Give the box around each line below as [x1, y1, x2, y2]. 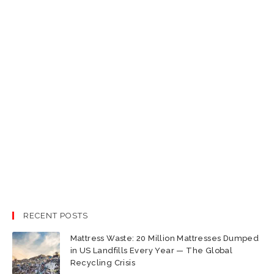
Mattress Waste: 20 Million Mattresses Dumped [70, 233, 259, 243]
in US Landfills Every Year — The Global [70, 245, 233, 255]
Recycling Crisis [70, 257, 136, 267]
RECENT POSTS [23, 211, 88, 221]
